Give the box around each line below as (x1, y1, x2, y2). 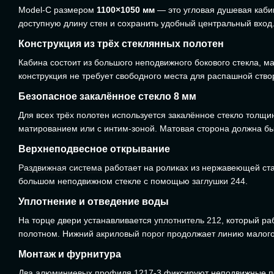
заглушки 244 (192, 176, 245, 186)
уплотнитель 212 (154, 215, 221, 225)
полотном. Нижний (18, 228, 96, 239)
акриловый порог (96, 228, 165, 239)
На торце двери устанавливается (18, 215, 154, 225)
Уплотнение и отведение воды (18, 196, 169, 207)
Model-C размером (18, 4, 97, 15)
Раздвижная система (18, 162, 102, 172)
